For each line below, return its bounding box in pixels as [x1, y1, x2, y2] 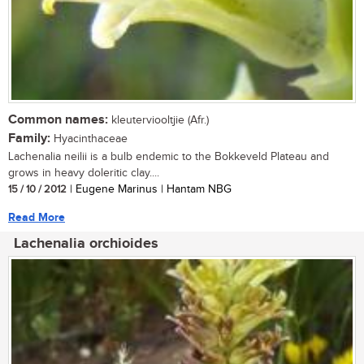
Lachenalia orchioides [14, 234, 158, 253]
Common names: [8, 111, 108, 128]
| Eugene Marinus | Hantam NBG [67, 182, 232, 196]
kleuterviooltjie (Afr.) [108, 113, 209, 127]
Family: [8, 130, 50, 146]
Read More [8, 210, 65, 224]
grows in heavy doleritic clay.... [8, 166, 159, 180]
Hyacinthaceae [50, 132, 128, 145]
